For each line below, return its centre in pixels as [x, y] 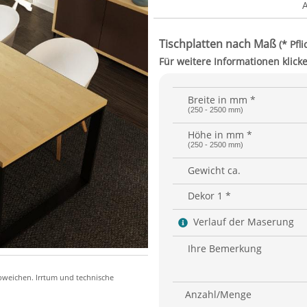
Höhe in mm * [220, 135]
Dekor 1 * [209, 196]
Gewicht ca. [214, 170]
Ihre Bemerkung [225, 248]
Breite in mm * [222, 99]
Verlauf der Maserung [244, 221]
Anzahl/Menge [218, 294]
